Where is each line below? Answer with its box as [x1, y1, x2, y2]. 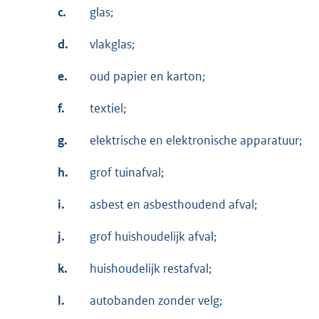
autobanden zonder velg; [90, 293, 222, 309]
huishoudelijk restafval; [90, 261, 211, 277]
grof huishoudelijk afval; [90, 229, 216, 245]
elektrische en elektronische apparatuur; [90, 132, 302, 149]
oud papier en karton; [90, 68, 205, 85]
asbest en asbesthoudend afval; [90, 197, 257, 213]
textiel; [90, 100, 126, 117]
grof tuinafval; [90, 164, 164, 181]
